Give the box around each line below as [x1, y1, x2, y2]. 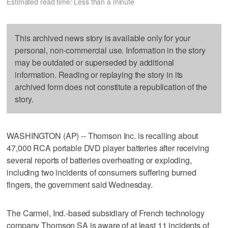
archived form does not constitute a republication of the [15, 80, 207, 93]
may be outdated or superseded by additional [15, 56, 175, 68]
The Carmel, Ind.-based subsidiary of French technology [7, 207, 205, 219]
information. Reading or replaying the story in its [15, 68, 183, 80]
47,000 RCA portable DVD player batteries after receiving [7, 141, 209, 154]
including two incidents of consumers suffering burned [7, 166, 196, 178]
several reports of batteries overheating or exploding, [7, 154, 192, 166]
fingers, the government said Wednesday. [7, 178, 153, 190]
